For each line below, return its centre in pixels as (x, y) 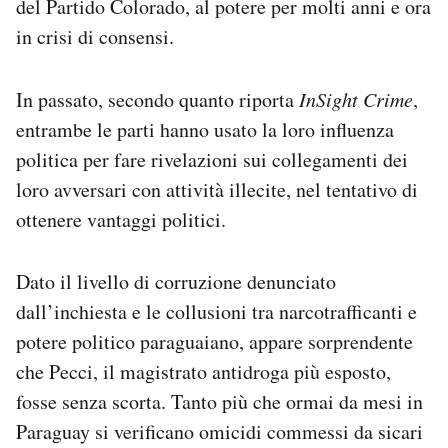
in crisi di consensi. (95, 37)
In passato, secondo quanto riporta (157, 100)
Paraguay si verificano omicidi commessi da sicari (219, 432)
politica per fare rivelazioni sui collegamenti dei (212, 160)
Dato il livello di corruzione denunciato (176, 282)
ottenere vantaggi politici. (121, 220)
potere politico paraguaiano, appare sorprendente (214, 342)
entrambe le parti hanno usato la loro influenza (205, 130)
